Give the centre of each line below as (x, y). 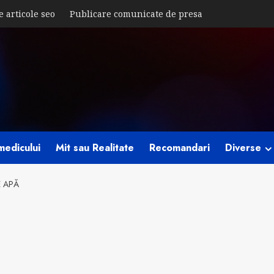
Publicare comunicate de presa (136, 14)
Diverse (243, 148)
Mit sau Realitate (95, 148)
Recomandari (180, 148)
